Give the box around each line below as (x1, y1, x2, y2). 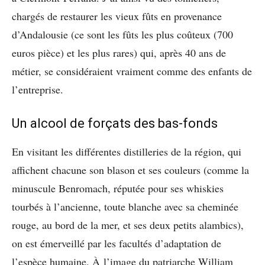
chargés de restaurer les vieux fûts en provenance (12, 8, 222, 23)
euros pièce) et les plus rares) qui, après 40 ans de (12, 45, 226, 60)
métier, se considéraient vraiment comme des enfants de (12, 63, 252, 78)
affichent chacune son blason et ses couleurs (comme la (12, 162, 249, 177)
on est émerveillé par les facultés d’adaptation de (12, 235, 221, 250)
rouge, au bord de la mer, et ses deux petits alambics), (12, 217, 244, 232)
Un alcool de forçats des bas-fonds (12, 115, 218, 131)
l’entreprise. (12, 82, 63, 96)
